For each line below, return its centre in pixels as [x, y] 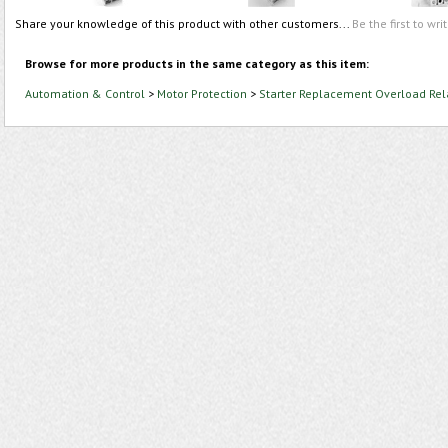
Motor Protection [202, 93]
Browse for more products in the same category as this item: [197, 63]
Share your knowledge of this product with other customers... [183, 23]
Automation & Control [85, 93]
